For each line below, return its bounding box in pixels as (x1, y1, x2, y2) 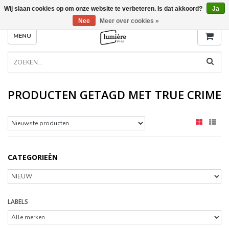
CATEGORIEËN (8, 152, 58, 162)
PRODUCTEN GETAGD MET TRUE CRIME (8, 87, 221, 102)
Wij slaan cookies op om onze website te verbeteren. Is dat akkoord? (4, 5, 204, 12)
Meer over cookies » (100, 17, 159, 25)
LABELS (8, 197, 28, 206)
